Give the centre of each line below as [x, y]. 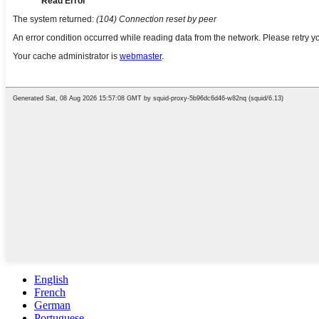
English [51, 279]
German [52, 305]
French [50, 292]
